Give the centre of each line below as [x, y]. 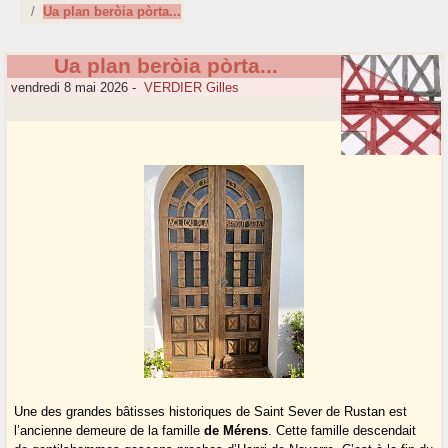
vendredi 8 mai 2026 [68, 88]
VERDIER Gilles [192, 88]
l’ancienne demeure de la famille [109, 431]
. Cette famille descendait [342, 431]
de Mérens [236, 431]
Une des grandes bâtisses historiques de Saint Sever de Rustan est [211, 412]
